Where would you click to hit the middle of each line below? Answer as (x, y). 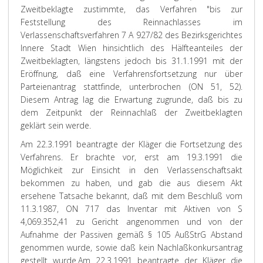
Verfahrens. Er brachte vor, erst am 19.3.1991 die (131, 157)
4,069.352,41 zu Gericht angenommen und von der (131, 222)
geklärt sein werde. (56, 125)
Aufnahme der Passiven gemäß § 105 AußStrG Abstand (131, 235)
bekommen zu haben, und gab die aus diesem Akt (131, 183)
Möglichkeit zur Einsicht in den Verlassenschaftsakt (131, 170)
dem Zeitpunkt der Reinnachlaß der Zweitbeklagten (131, 112)
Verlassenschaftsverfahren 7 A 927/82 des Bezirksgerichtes (131, 35)
